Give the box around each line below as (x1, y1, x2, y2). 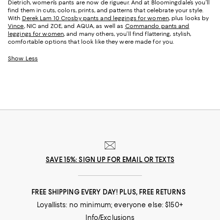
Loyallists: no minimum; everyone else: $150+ (37, 201, 183, 209)
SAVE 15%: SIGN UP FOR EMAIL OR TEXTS (46, 156, 174, 164)
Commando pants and (125, 23, 190, 30)
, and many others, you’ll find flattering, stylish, (63, 30, 192, 38)
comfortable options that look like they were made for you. (8, 38, 174, 46)
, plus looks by (168, 15, 209, 22)
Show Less (8, 55, 38, 62)
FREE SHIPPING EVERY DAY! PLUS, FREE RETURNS (31, 188, 189, 196)
